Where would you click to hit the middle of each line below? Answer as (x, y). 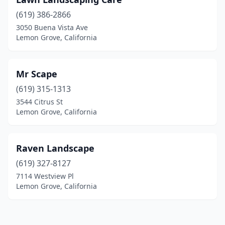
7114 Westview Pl (45, 176)
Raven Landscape (55, 148)
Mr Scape (37, 74)
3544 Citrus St (39, 102)
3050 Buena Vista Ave (52, 27)
